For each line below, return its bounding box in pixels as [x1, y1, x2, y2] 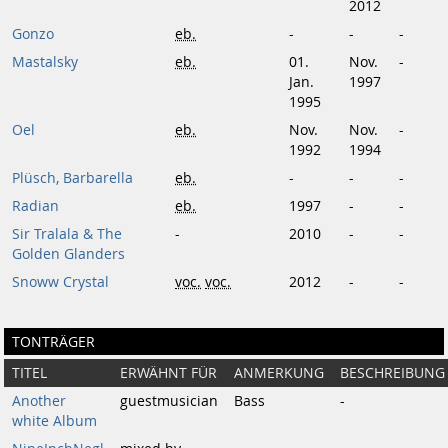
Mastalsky [12, 53, 78, 71]
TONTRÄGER [12, 332, 95, 351]
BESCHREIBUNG [340, 364, 445, 382]
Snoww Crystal [12, 273, 109, 291]
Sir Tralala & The [12, 225, 122, 243]
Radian [12, 197, 59, 215]
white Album [12, 412, 97, 430]
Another [12, 392, 66, 410]
